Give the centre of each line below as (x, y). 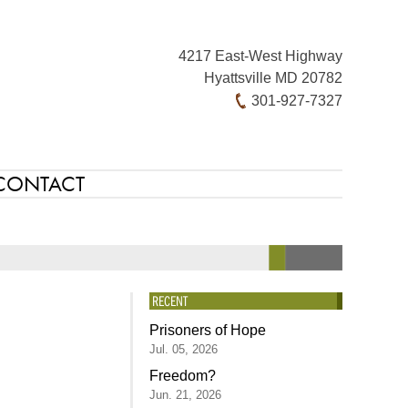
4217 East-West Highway (260, 56)
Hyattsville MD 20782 (273, 78)
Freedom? (182, 376)
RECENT (169, 301)
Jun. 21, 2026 (185, 395)
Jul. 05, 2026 (183, 349)
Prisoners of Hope (207, 330)
